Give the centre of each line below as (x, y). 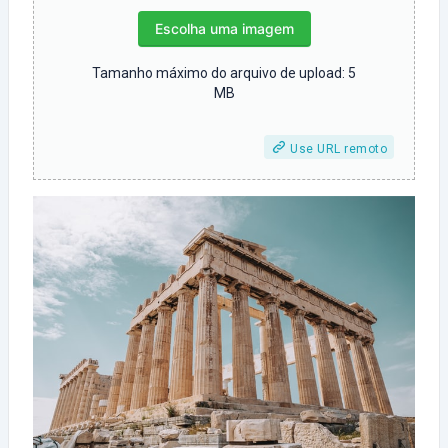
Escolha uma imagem (224, 28)
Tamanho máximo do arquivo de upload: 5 (224, 73)
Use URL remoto (336, 149)
